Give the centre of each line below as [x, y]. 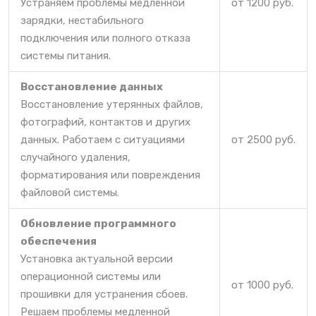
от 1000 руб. [262, 285]
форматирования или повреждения [110, 175]
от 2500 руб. [263, 139]
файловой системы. [70, 192]
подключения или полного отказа [105, 38]
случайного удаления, [75, 157]
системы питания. [66, 55]
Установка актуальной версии [97, 259]
